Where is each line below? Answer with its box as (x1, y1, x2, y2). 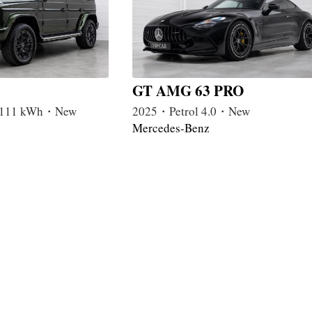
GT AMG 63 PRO (132, 80, 244, 102)
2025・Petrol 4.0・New (132, 103, 250, 120)
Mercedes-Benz (132, 120, 210, 136)
